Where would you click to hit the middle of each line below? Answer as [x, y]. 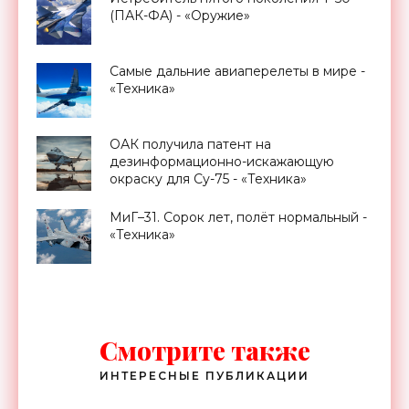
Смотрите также [204, 350]
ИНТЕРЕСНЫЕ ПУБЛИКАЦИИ [204, 375]
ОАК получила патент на [190, 144]
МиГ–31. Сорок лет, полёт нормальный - [238, 217]
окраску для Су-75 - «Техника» [208, 178]
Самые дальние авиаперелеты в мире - [237, 71]
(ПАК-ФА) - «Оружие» [180, 15]
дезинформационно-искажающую [222, 161]
